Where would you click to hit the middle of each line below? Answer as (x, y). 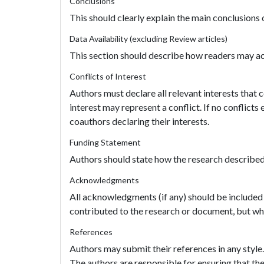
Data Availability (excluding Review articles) (148, 39)
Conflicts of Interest (108, 76)
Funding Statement (105, 142)
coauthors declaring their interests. (139, 121)
